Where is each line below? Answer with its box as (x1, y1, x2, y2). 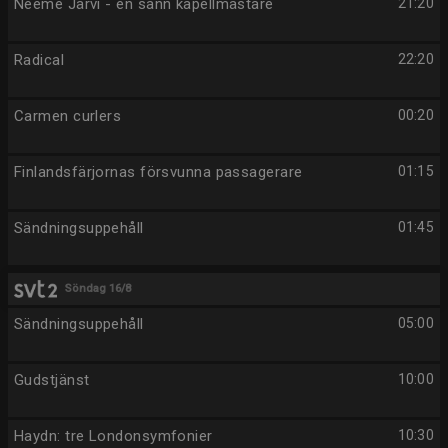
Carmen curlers (14, 107, 122, 125)
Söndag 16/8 (65, 282, 132, 295)
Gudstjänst (14, 371, 90, 389)
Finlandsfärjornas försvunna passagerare (14, 163, 303, 181)
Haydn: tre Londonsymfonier (14, 427, 213, 445)
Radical (14, 51, 65, 69)
